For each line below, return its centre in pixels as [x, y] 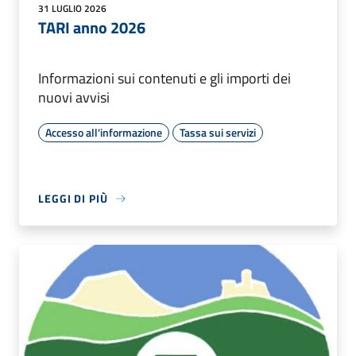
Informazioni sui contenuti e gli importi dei [164, 79]
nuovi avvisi [74, 98]
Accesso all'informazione [104, 133]
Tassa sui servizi [218, 133]
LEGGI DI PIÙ [73, 199]
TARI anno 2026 [92, 28]
